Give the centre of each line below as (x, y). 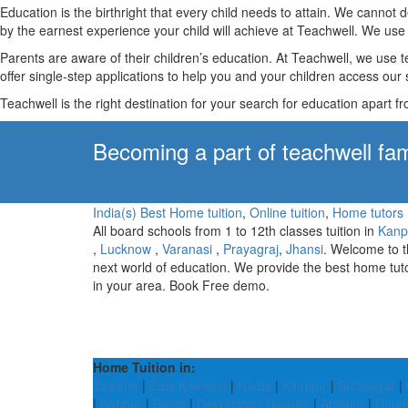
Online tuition (287, 212)
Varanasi (187, 249)
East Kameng (188, 385)
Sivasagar (367, 385)
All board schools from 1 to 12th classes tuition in (235, 230)
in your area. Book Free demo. (181, 285)
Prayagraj (251, 249)
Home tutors (368, 212)
